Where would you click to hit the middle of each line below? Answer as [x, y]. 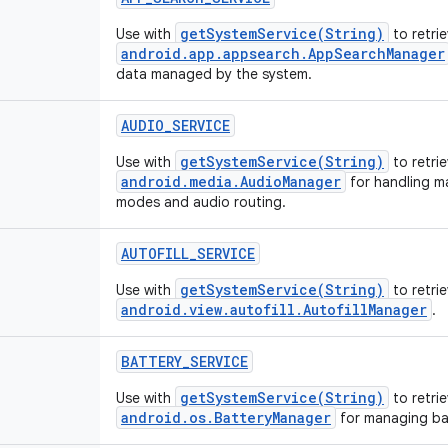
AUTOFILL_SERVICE [188, 253]
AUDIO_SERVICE [175, 125]
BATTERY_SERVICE [184, 361]
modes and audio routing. [201, 202]
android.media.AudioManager [231, 181]
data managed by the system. [214, 74]
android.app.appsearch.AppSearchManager [283, 53]
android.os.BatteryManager [226, 417]
